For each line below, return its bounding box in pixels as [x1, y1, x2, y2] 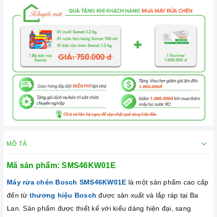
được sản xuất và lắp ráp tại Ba [96, 191, 198, 199]
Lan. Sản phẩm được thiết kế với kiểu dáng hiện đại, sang [7, 204, 191, 212]
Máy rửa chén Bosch [7, 178, 79, 186]
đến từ [7, 191, 30, 199]
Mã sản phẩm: [7, 161, 62, 170]
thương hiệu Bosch [29, 191, 96, 199]
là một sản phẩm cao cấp [126, 178, 209, 186]
